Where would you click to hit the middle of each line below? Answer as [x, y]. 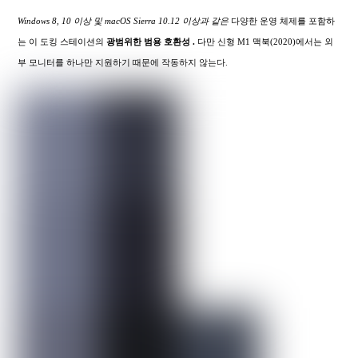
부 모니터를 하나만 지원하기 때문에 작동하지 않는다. [123, 63]
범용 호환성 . [171, 42]
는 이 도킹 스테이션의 [62, 42]
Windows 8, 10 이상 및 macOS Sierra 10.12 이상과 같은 [123, 21]
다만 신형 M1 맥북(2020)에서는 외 [266, 42]
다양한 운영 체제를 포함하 [282, 21]
